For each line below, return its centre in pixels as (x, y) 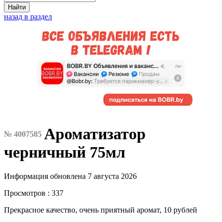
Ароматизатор (95, 134)
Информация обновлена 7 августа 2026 (70, 176)
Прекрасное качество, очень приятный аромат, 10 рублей (101, 210)
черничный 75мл (65, 152)
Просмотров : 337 (34, 193)
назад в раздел (28, 17)
